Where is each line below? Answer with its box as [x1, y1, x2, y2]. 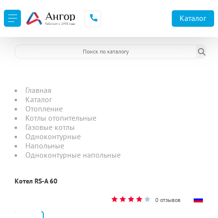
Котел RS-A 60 [15, 177, 57, 185]
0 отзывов [155, 196, 181, 203]
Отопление [25, 104, 63, 113]
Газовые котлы [25, 122, 75, 132]
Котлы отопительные [25, 113, 96, 123]
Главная [25, 85, 52, 95]
